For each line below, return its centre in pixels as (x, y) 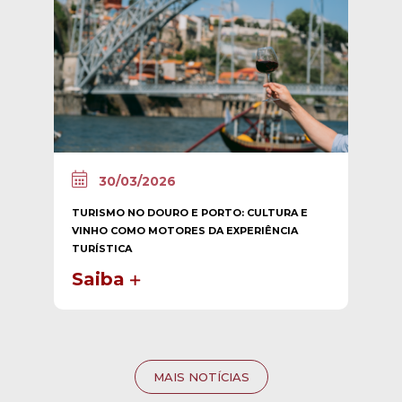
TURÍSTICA (102, 249)
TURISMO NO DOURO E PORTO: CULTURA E (190, 213)
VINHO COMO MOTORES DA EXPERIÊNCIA (185, 231)
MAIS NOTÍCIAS (201, 377)
